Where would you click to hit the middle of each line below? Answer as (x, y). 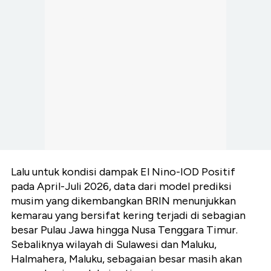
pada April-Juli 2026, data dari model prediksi (121, 187)
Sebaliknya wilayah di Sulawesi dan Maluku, (114, 245)
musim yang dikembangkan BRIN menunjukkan (123, 201)
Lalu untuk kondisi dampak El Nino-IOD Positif (123, 172)
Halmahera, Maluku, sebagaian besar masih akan (126, 259)
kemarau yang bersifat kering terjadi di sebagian (128, 216)
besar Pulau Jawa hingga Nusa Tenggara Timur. (124, 230)
